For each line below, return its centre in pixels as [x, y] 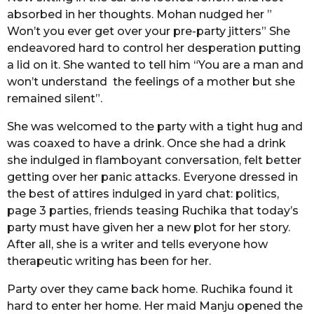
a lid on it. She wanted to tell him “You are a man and [155, 64]
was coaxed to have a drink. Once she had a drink [146, 143]
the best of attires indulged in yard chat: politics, [143, 193]
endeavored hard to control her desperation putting [154, 48]
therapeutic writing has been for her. [109, 261]
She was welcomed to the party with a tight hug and [155, 126]
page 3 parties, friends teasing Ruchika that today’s [153, 210]
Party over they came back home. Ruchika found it [150, 289]
